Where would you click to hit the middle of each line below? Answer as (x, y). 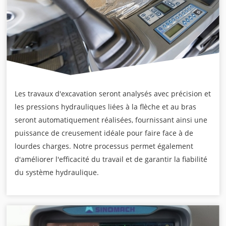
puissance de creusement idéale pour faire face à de (104, 133)
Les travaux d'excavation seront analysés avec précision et (113, 93)
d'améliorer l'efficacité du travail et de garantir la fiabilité (111, 159)
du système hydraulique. (57, 172)
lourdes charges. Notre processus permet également (104, 146)
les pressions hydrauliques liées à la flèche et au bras (106, 106)
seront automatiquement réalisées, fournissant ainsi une (111, 120)
